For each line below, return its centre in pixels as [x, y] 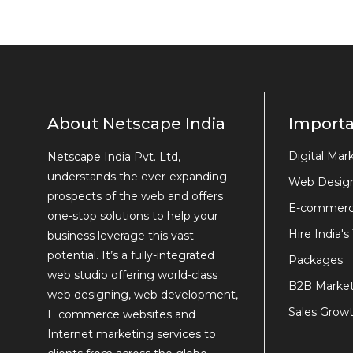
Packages [316, 260]
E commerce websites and [121, 315]
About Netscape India [136, 124]
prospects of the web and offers [135, 197]
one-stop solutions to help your [133, 216]
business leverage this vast [121, 236]
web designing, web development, [143, 295]
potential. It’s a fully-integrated [131, 256]
